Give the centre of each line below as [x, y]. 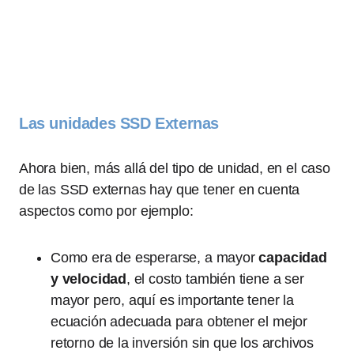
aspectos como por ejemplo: [106, 211]
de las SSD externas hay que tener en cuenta [160, 190]
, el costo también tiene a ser [215, 279]
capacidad [293, 258]
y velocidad [89, 279]
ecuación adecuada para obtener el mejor [179, 322]
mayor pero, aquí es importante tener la [172, 300]
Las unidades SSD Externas [119, 123]
